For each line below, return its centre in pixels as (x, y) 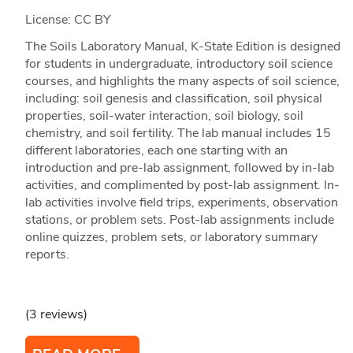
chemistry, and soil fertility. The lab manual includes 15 (178, 134)
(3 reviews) (56, 315)
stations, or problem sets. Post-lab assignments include (179, 220)
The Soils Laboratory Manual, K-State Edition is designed (182, 47)
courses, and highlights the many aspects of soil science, (182, 82)
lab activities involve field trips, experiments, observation (181, 203)
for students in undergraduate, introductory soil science (178, 64)
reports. (47, 255)
